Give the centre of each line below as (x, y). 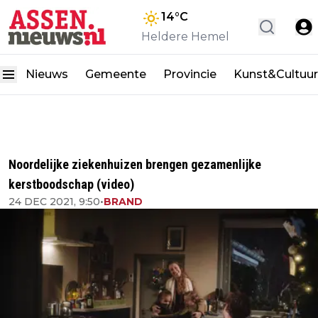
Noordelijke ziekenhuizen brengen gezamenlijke (135, 164)
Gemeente (116, 75)
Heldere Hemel (185, 37)
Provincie (190, 75)
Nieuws (47, 75)
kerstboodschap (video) (71, 184)
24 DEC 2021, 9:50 (54, 202)
